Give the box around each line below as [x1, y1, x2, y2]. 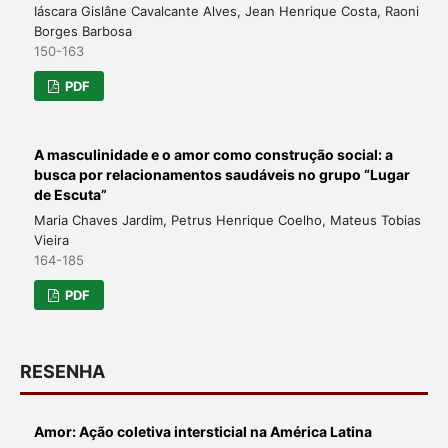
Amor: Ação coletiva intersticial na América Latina [33, 422, 372, 440]
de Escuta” [33, 185, 107, 203]
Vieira [33, 231, 69, 248]
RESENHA [19, 360, 105, 382]
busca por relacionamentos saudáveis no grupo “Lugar [33, 165, 410, 183]
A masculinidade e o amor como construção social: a [33, 145, 393, 163]
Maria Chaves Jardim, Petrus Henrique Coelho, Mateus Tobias [33, 211, 421, 228]
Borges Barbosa [33, 22, 132, 39]
